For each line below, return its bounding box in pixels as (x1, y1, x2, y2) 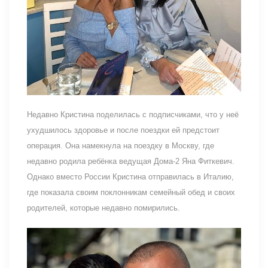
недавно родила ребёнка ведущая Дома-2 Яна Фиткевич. (27, 156, 234, 166)
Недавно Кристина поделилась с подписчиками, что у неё (27, 109, 239, 119)
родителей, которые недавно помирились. (27, 203, 180, 212)
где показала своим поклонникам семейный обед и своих (27, 187, 235, 197)
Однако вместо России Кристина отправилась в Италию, (27, 172, 234, 181)
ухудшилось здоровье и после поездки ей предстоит (27, 125, 220, 135)
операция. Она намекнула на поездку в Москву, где (27, 141, 214, 150)
